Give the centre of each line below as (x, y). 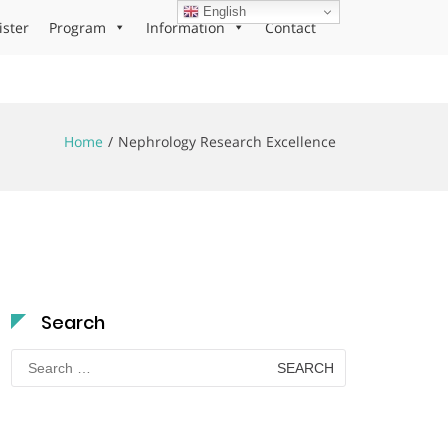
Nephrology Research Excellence (227, 141)
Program (77, 27)
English (223, 11)
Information (185, 27)
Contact (290, 27)
